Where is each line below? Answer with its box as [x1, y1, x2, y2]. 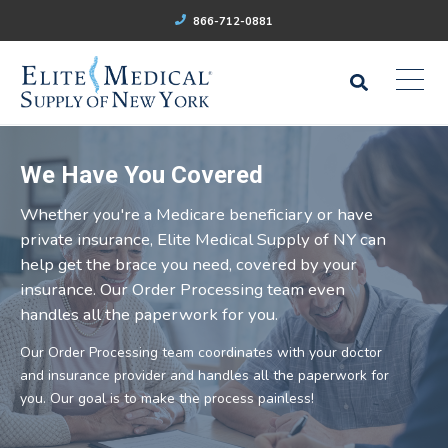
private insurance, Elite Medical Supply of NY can [20, 228, 386, 252]
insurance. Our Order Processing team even [20, 278, 345, 302]
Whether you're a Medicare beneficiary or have [20, 203, 373, 227]
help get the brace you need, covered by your [20, 253, 357, 277]
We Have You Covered [20, 161, 263, 190]
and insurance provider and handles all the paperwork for [20, 366, 389, 386]
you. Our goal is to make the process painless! [20, 389, 314, 409]
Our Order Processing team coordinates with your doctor [20, 343, 382, 363]
